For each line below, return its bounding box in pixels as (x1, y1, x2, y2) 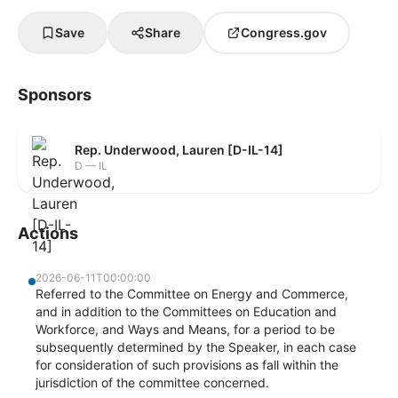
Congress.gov (241, 25, 327, 40)
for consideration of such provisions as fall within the (36, 357, 338, 372)
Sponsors (18, 85, 92, 104)
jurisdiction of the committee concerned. (36, 375, 269, 390)
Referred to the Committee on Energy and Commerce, (36, 286, 348, 301)
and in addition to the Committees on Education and (36, 304, 337, 319)
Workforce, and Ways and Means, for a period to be (36, 322, 335, 337)
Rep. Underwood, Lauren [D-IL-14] (75, 142, 283, 157)
